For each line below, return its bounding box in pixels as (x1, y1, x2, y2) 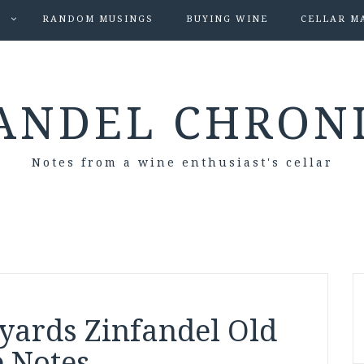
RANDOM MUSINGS (41, 14, 154, 24)
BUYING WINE (185, 14, 268, 24)
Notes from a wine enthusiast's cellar (31, 156, 333, 169)
